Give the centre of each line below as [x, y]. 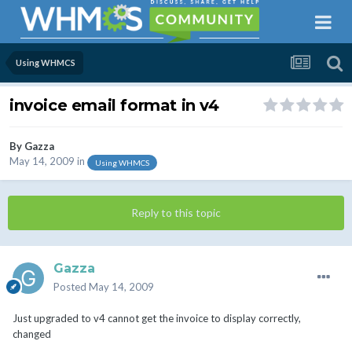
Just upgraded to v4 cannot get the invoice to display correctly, [157, 319]
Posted [71, 287]
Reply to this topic [176, 213]
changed [32, 334]
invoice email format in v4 [114, 106]
